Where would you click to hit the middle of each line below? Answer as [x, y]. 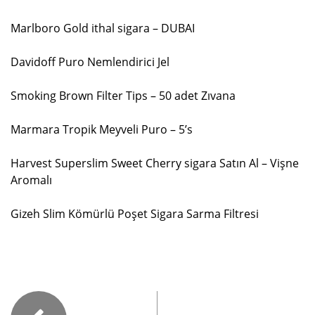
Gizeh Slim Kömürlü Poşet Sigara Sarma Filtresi [135, 214]
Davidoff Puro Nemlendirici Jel [90, 62]
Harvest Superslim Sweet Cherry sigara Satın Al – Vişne [155, 163]
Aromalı [31, 180]
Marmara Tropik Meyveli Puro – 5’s [102, 130]
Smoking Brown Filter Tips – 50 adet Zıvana [123, 96]
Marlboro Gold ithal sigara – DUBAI [103, 28]
